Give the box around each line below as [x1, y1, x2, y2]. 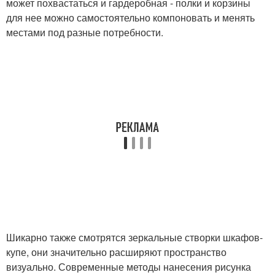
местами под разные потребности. [6, 25, 163, 39]
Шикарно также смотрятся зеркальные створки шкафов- [6, 230, 263, 244]
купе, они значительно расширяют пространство [6, 245, 227, 259]
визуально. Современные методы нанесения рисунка [6, 260, 251, 274]
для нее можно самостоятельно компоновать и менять [6, 10, 255, 25]
